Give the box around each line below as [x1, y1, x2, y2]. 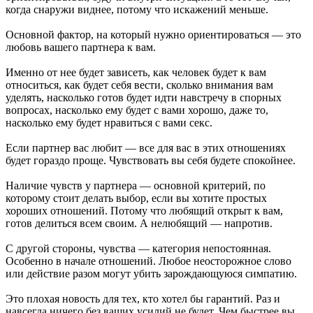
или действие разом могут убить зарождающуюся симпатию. [6, 267, 297, 279]
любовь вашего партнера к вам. [6, 41, 156, 53]
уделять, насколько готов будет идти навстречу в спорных [6, 91, 282, 103]
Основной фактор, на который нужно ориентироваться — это [6, 28, 301, 41]
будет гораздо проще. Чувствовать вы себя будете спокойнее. [6, 154, 296, 166]
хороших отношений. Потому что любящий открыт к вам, [6, 204, 283, 217]
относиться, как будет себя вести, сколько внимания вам [6, 78, 273, 91]
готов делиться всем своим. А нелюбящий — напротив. [6, 217, 272, 229]
